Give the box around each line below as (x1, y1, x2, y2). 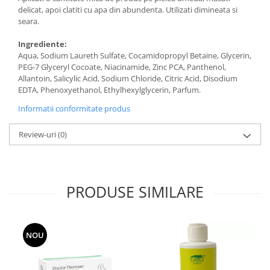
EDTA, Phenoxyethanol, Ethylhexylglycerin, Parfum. (18, 84, 201, 95)
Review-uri (19, 129, 58, 140)
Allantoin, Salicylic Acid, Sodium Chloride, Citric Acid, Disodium (18, 73, 237, 84)
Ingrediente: (18, 39, 67, 49)
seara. (18, 16, 39, 27)
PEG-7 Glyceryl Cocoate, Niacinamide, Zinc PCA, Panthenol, (18, 61, 226, 72)
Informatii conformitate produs (18, 103, 130, 114)
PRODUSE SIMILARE (66, 181, 204, 202)
